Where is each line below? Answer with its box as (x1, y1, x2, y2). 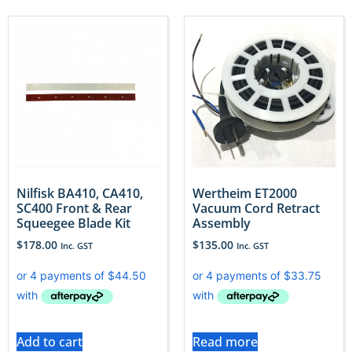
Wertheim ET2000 (192, 185, 297, 203)
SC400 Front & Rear (16, 200, 132, 218)
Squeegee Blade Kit (16, 214, 130, 233)
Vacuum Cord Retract (192, 200, 320, 218)
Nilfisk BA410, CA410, (16, 185, 143, 203)
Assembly (192, 214, 251, 233)
